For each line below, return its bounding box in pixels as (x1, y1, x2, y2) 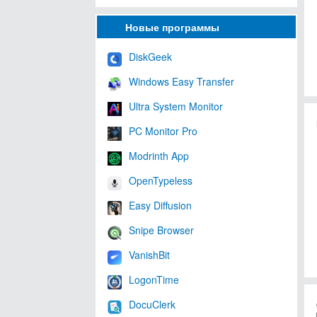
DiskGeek (129, 49, 172, 64)
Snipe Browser (129, 222, 194, 237)
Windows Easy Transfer (129, 74, 234, 88)
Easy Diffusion (129, 197, 192, 212)
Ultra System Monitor (129, 98, 223, 113)
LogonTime (129, 272, 179, 287)
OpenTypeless (129, 173, 192, 188)
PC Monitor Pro (129, 123, 197, 138)
